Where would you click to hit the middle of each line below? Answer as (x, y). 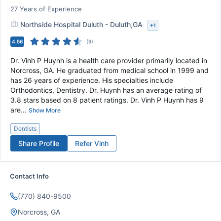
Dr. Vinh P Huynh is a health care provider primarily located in (109, 60)
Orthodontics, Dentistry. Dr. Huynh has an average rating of (106, 90)
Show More (45, 110)
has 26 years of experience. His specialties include (92, 80)
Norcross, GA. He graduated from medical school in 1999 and (110, 70)
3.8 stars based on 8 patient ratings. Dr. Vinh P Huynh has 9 (107, 100)
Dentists (25, 129)
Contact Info (29, 176)
